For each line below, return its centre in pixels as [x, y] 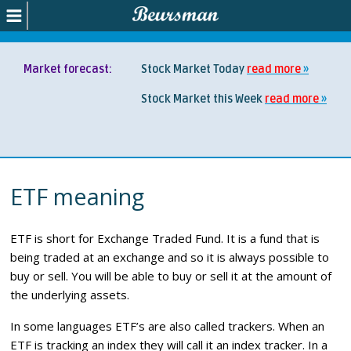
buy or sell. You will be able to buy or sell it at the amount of [171, 276]
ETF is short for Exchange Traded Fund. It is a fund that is [165, 238]
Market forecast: [68, 69]
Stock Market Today [193, 69]
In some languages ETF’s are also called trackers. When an [168, 326]
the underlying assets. [70, 295]
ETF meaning [78, 196]
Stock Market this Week [203, 99]
